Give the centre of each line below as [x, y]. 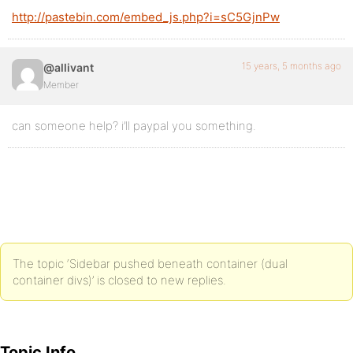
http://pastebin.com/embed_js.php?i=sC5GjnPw [146, 17]
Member [61, 84]
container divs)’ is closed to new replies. [119, 280]
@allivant [69, 67]
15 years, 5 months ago [292, 65]
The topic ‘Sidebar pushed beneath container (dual [150, 263]
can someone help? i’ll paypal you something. [134, 125]
